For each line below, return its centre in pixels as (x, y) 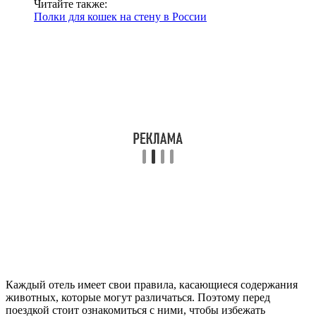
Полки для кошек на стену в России (120, 16)
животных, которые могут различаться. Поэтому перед (138, 297)
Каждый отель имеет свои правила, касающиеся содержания (152, 284)
